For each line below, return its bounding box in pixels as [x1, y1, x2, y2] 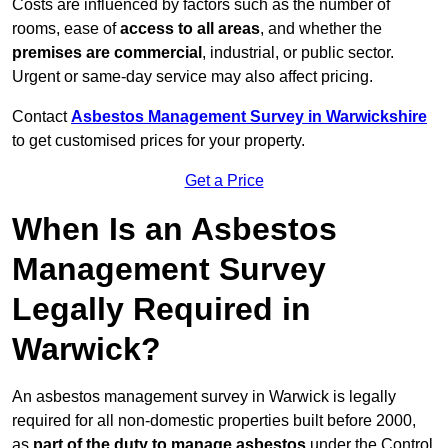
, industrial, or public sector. [202, 44, 394, 62]
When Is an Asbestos [12, 211, 337, 248]
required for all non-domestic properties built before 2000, [12, 412, 416, 430]
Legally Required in [12, 291, 311, 328]
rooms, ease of [12, 20, 120, 38]
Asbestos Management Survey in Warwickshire [71, 108, 427, 126]
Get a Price [184, 172, 264, 190]
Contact [12, 108, 71, 126]
